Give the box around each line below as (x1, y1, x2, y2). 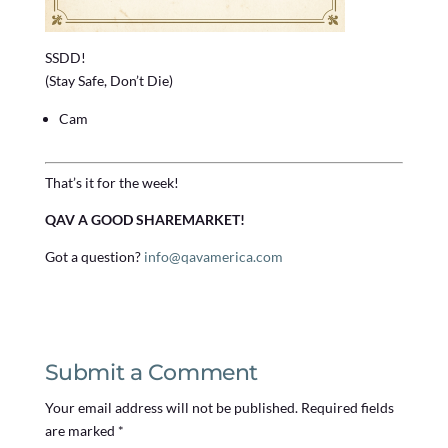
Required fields (300, 398, 394, 416)
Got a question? (44, 247, 144, 265)
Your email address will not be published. (44, 398, 298, 416)
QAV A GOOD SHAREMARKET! (44, 210, 245, 228)
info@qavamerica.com (143, 247, 283, 265)
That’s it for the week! (44, 173, 179, 191)
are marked (44, 421, 118, 439)
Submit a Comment (44, 358, 258, 386)
